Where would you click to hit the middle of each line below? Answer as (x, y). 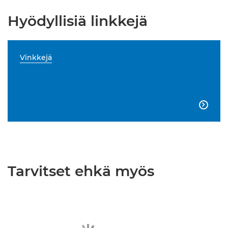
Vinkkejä (36, 58)
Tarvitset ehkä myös (81, 171)
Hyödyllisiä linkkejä (78, 21)
